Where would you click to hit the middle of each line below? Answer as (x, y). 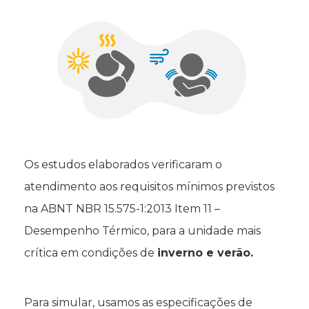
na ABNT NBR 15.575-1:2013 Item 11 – (122, 209)
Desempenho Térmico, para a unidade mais (142, 231)
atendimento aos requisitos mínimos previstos (149, 187)
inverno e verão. (205, 253)
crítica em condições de (91, 253)
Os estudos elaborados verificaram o (123, 165)
